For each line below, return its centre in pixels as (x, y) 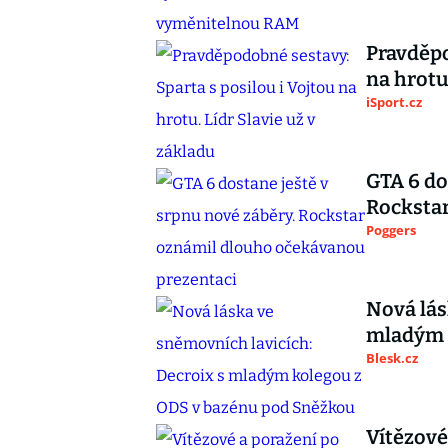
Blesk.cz (392, 358)
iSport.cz (394, 102)
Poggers (391, 230)
